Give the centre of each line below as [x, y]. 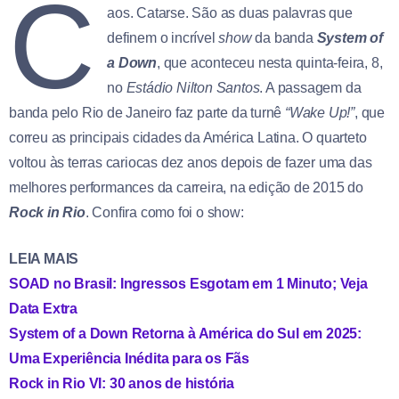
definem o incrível [163, 37]
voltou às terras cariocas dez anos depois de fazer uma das [191, 162]
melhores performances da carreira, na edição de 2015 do [186, 187]
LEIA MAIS [44, 258]
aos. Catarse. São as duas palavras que [230, 12]
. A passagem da [310, 87]
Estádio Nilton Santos [193, 87]
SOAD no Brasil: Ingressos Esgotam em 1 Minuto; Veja [188, 283]
